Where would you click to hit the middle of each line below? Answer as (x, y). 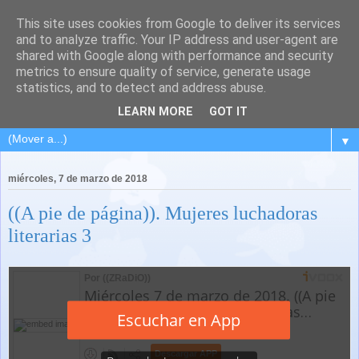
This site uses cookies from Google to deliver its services (178, 24)
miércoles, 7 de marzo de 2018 (78, 179)
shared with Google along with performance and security (175, 56)
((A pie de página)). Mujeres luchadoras (163, 213)
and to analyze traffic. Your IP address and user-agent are (177, 40)
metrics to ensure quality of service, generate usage (163, 72)
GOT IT (228, 112)
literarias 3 (50, 236)
